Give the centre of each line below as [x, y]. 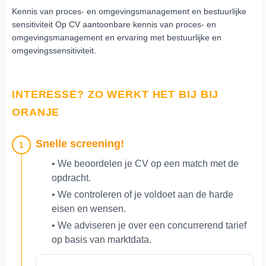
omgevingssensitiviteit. [54, 51]
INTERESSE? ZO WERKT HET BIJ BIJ [115, 95]
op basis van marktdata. [102, 240]
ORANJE [36, 113]
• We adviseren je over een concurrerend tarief [149, 226]
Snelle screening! [80, 144]
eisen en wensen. [89, 209]
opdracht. [72, 178]
